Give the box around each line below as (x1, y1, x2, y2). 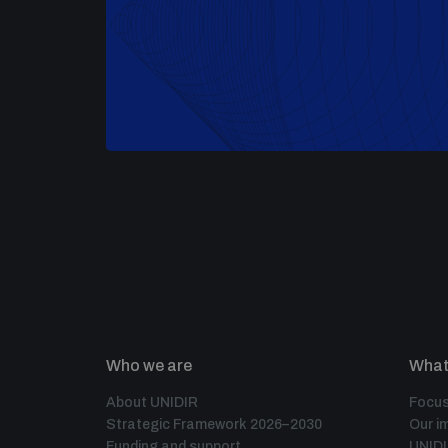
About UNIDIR (106, 395, 198, 410)
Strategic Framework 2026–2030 (106, 417, 322, 432)
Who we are (106, 357, 192, 374)
